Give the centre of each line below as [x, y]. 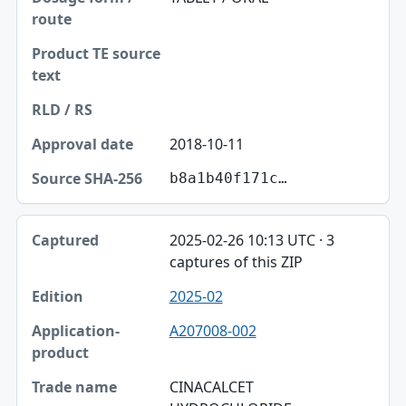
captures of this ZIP [236, 261]
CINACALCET [211, 387]
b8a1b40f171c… [228, 178]
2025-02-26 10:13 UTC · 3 [251, 240]
